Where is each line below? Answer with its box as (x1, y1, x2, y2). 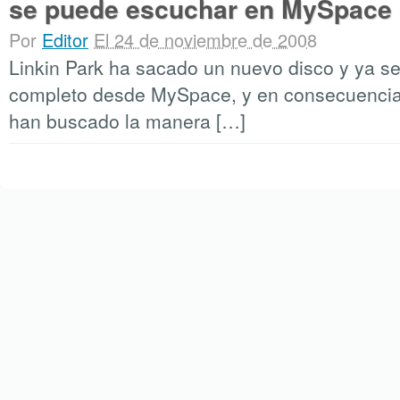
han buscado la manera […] (9, 107, 246, 134)
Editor (42, 27, 88, 53)
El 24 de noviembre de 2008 (94, 27, 317, 53)
